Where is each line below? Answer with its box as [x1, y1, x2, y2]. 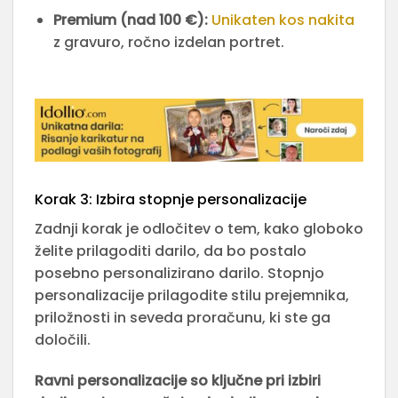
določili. [35, 330, 91, 351]
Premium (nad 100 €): [52, 10, 208, 31]
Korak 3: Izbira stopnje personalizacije [35, 189, 306, 211]
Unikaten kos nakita [211, 10, 354, 31]
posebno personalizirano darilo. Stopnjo [35, 263, 324, 284]
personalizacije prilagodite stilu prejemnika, [35, 285, 349, 306]
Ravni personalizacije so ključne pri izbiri [35, 370, 321, 392]
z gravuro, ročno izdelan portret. [52, 32, 284, 53]
